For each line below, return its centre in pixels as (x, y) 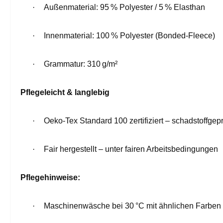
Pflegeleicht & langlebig (65, 92)
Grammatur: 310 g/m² (81, 64)
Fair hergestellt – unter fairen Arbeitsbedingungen (131, 149)
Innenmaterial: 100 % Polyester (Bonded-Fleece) (129, 35)
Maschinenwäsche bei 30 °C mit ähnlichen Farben (132, 206)
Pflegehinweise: (50, 177)
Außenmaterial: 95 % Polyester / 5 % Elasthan (124, 7)
